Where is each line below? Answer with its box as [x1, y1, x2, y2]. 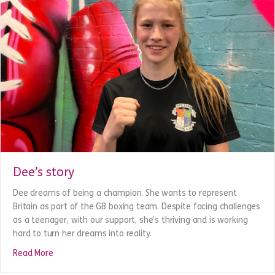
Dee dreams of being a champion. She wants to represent [13, 242, 237, 253]
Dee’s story [13, 219, 75, 234]
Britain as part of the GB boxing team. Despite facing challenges [13, 255, 261, 266]
